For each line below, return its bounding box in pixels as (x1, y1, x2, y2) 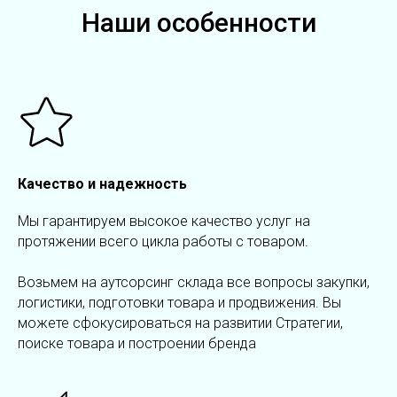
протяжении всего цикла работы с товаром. (18, 233, 308, 251)
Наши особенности (81, 7, 316, 39)
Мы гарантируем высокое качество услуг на (18, 213, 310, 230)
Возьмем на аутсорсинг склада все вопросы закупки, (18, 274, 370, 292)
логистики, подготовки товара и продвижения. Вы (18, 294, 341, 312)
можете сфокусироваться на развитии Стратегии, (18, 315, 343, 332)
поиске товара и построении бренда (18, 335, 256, 353)
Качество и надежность (18, 175, 187, 193)
